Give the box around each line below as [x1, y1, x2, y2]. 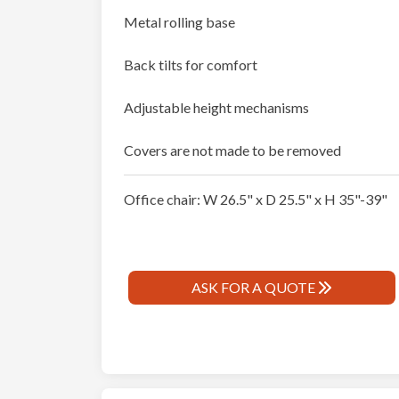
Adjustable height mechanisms [124, 99, 309, 117]
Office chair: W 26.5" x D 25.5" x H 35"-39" [124, 191, 387, 208]
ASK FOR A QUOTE [191, 279, 318, 297]
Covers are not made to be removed [124, 142, 341, 159]
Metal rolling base [124, 13, 235, 31]
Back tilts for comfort [124, 56, 257, 74]
